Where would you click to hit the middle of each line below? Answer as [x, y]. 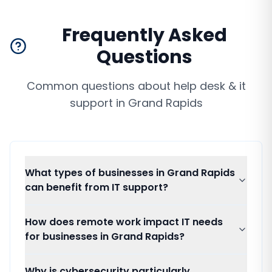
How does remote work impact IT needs [124, 222]
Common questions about [100, 86]
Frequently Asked [145, 35]
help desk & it [209, 86]
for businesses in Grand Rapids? [105, 236]
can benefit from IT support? [97, 187]
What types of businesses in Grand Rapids [130, 173]
